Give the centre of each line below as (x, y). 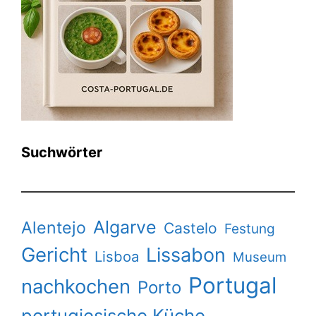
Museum (260, 257)
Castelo (190, 228)
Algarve (125, 227)
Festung (250, 229)
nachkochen (76, 286)
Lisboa (117, 256)
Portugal (232, 285)
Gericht (54, 254)
